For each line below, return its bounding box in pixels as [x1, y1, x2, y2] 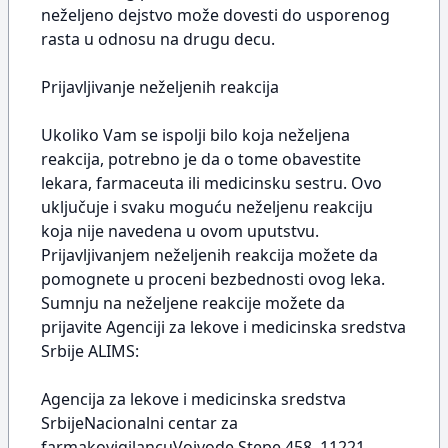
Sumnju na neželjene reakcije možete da [41, 292, 345, 314]
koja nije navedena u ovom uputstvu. [41, 220, 319, 242]
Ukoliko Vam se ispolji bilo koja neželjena [41, 124, 350, 146]
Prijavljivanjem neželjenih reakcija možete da [41, 244, 378, 266]
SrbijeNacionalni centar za [41, 412, 238, 434]
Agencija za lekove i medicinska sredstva [41, 388, 346, 410]
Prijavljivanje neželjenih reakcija [41, 76, 279, 98]
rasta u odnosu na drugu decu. [41, 28, 275, 50]
